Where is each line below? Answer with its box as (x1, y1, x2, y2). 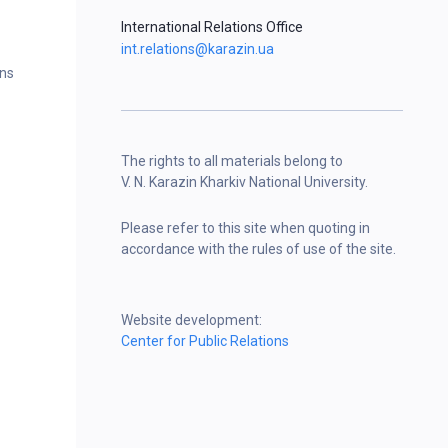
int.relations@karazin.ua (121, 41, 274, 57)
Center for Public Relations (121, 333, 289, 349)
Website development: (121, 312, 262, 328)
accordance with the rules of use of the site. (121, 241, 396, 257)
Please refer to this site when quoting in (121, 220, 370, 236)
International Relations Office (121, 19, 303, 35)
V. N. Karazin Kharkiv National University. (121, 174, 368, 190)
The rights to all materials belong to (121, 153, 343, 169)
